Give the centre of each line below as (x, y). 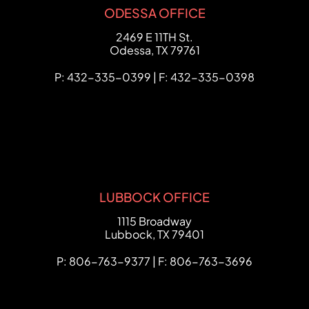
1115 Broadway (154, 221)
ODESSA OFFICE (154, 13)
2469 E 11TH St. (154, 37)
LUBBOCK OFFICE (154, 197)
